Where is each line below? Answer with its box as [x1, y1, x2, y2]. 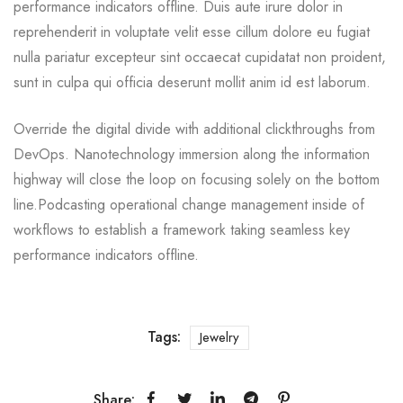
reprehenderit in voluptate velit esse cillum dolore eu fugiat [13, 21, 370, 42]
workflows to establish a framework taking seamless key [13, 219, 350, 240]
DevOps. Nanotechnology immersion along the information [13, 143, 370, 165]
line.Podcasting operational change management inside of [13, 193, 364, 215]
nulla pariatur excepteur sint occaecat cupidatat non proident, [13, 46, 386, 67]
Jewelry [200, 327, 239, 347]
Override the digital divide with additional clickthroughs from [13, 118, 375, 139]
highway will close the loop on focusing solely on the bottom [13, 168, 380, 190]
